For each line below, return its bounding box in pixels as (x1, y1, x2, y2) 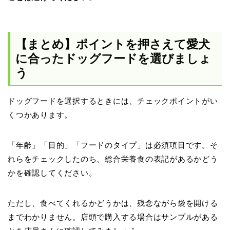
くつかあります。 (8, 110, 73, 120)
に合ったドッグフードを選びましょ (15, 52, 211, 66)
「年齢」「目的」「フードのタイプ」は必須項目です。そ (8, 141, 218, 150)
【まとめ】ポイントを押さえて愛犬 (15, 37, 210, 51)
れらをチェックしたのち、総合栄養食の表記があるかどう (8, 155, 218, 164)
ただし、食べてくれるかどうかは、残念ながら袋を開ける (8, 199, 218, 208)
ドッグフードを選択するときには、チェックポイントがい (8, 97, 218, 106)
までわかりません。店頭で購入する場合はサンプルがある (8, 213, 218, 222)
